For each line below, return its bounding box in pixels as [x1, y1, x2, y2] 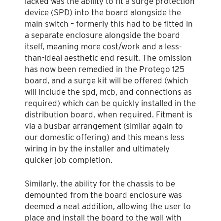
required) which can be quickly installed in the [25, 98, 196, 108]
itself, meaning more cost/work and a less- [25, 41, 182, 51]
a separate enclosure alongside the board [25, 30, 180, 40]
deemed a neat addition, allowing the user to [25, 201, 191, 212]
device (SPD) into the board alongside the [25, 7, 181, 17]
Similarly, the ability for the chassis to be [25, 179, 175, 189]
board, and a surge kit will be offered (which [25, 75, 188, 85]
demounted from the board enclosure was [25, 190, 182, 200]
